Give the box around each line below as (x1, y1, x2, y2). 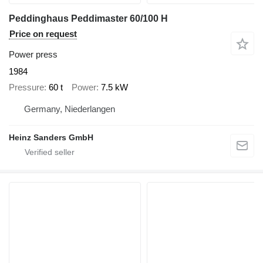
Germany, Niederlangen (24, 104, 115, 114)
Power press (9, 49, 58, 60)
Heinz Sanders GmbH (9, 133, 93, 143)
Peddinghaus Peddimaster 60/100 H (9, 14, 168, 24)
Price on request (9, 29, 77, 39)
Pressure (9, 82, 44, 92)
